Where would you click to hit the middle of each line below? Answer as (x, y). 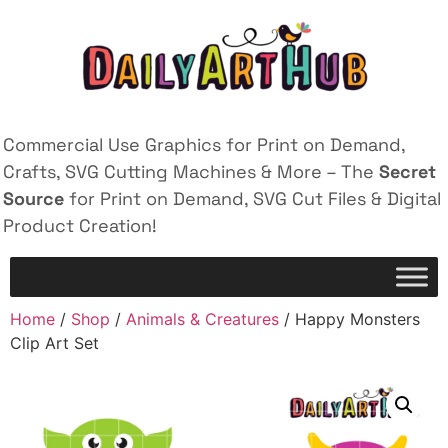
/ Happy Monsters (349, 319)
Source (33, 198)
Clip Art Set (54, 343)
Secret (407, 171)
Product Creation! (80, 225)
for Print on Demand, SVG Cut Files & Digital (252, 198)
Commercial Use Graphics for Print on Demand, (204, 144)
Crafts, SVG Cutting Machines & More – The (191, 171)
